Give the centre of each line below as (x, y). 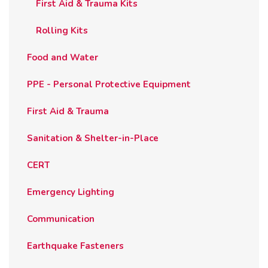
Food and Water (63, 58)
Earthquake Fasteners (75, 246)
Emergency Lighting (71, 192)
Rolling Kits (62, 31)
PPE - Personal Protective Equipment (109, 85)
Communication (61, 219)
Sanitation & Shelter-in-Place (93, 138)
